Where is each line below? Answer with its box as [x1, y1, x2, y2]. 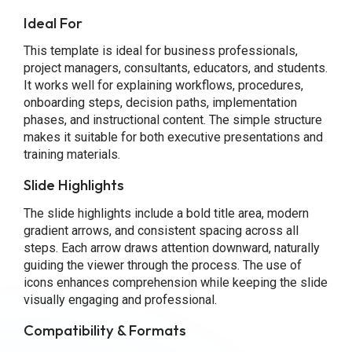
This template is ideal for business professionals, [23, 43, 298, 59]
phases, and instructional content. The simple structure [23, 112, 322, 128]
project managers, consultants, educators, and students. [23, 60, 328, 76]
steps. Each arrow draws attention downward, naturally [23, 240, 320, 255]
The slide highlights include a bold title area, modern [23, 205, 309, 221]
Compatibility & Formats [23, 320, 186, 339]
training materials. [23, 147, 120, 163]
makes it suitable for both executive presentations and [23, 130, 323, 145]
